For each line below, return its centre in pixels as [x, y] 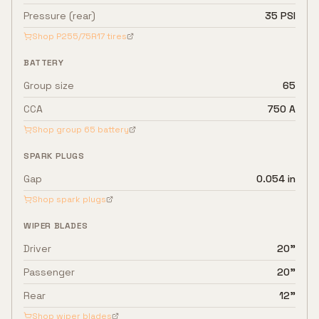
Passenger [49, 272]
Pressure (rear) [59, 16]
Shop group [58, 130]
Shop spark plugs [69, 199]
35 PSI [280, 16]
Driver [37, 249]
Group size [49, 85]
